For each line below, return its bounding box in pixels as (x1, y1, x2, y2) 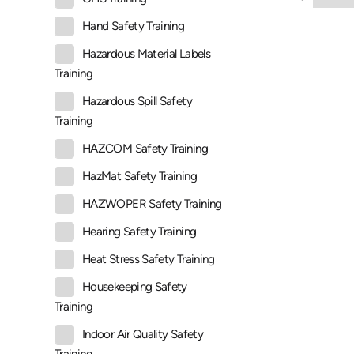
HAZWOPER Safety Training (82, 197, 222, 212)
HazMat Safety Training (82, 169, 197, 184)
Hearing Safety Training (82, 224, 197, 239)
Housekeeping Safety (82, 280, 187, 295)
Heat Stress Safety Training (82, 252, 215, 267)
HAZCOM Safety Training (82, 141, 208, 156)
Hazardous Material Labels (82, 47, 210, 62)
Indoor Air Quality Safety (82, 327, 203, 342)
